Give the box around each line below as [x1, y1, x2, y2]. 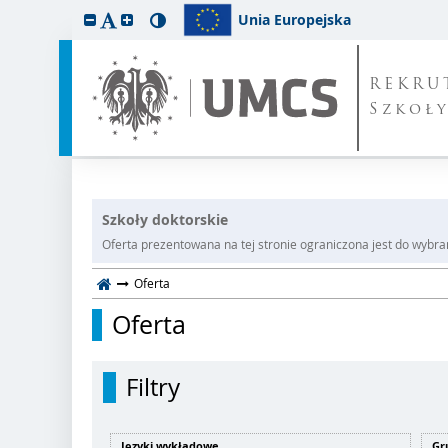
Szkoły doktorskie [102, 210, 228, 230]
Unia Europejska [238, 10, 352, 30]
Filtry [126, 371, 180, 404]
